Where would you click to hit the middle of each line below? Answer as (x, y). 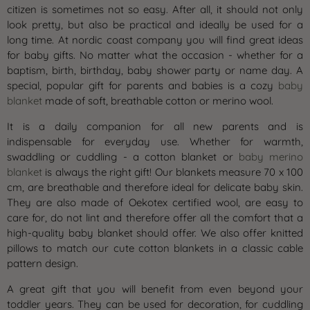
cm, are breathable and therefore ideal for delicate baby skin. (155, 187)
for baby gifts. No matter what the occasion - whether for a (155, 55)
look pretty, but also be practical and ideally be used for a (155, 24)
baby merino (271, 156)
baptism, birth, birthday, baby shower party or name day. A (155, 70)
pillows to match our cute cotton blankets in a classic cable (155, 248)
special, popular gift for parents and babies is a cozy (143, 85)
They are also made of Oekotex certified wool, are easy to (155, 202)
